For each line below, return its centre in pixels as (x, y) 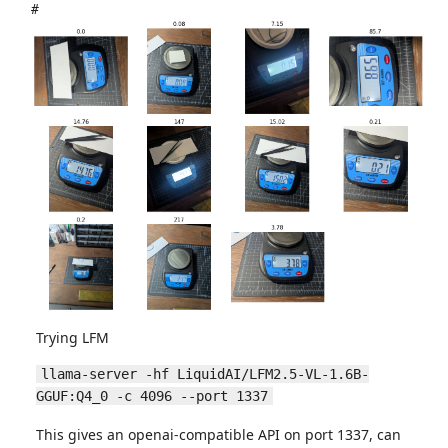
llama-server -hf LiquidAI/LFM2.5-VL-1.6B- (205, 374)
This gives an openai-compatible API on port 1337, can (218, 434)
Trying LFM (72, 337)
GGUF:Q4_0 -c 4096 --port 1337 (152, 396)
